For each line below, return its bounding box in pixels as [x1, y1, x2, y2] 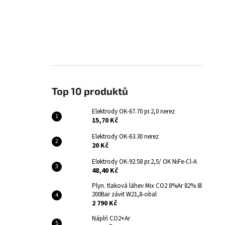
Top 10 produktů [52, 85, 128, 97]
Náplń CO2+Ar [92, 214, 130, 223]
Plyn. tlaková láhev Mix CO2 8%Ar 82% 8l [92, 181, 202, 191]
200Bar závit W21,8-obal [92, 190, 157, 199]
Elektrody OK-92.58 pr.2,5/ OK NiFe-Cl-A [92, 157, 197, 167]
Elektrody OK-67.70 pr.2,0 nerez [92, 107, 175, 117]
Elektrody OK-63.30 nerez [92, 132, 159, 142]
